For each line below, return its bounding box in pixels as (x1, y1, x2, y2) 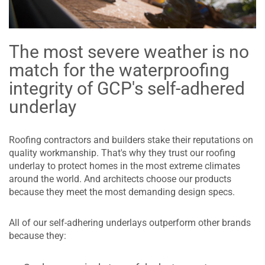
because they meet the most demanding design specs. (9, 186, 235, 198)
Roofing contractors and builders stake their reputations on (9, 134, 253, 146)
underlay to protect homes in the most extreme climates (9, 160, 240, 172)
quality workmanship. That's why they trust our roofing (9, 147, 235, 159)
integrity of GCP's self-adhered (9, 77, 245, 99)
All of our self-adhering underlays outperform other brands (9, 216, 251, 228)
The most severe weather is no (9, 41, 249, 62)
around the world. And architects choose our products (9, 173, 231, 185)
